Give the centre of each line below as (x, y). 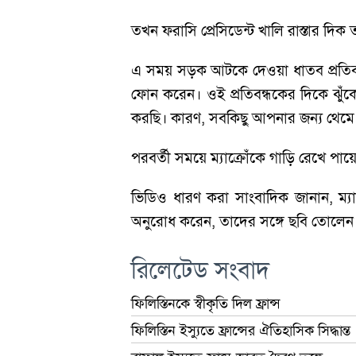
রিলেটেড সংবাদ (201, 270)
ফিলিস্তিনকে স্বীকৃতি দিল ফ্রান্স (206, 304)
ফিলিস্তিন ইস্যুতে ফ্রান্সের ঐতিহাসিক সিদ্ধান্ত (241, 331)
